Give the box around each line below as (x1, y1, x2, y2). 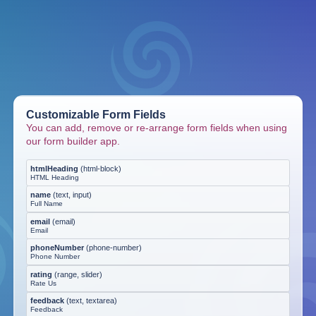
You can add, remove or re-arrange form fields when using (26, 121, 288, 133)
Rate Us (30, 279, 56, 287)
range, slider (57, 269, 99, 279)
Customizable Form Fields (26, 108, 166, 121)
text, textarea (69, 296, 114, 305)
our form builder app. (26, 135, 121, 147)
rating (30, 269, 52, 279)
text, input (56, 190, 89, 200)
